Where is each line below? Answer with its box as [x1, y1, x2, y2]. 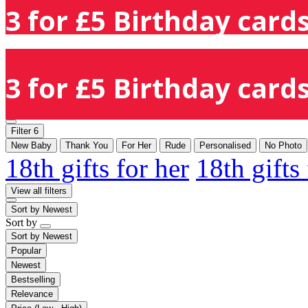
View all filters [11, 185, 67, 196]
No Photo [265, 140, 302, 151]
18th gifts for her [5, 153, 189, 183]
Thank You [65, 140, 108, 151]
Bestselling [11, 274, 55, 285]
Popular [11, 245, 41, 256]
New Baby [11, 140, 52, 151]
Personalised [199, 140, 251, 151]
